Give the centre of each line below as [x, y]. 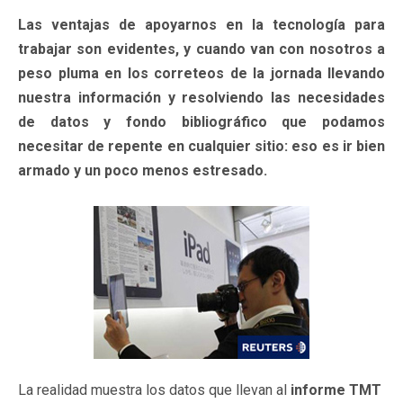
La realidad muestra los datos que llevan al [154, 390]
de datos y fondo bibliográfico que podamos [201, 121]
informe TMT [336, 390]
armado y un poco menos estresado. [143, 170]
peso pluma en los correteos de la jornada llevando [201, 73]
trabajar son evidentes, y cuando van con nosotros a [201, 49]
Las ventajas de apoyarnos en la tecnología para [201, 24]
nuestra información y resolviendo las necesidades [201, 97]
